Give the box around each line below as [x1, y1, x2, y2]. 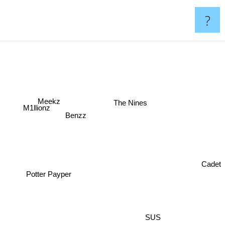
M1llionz [26, 106, 54, 115]
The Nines [116, 99, 150, 108]
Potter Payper [26, 171, 72, 180]
